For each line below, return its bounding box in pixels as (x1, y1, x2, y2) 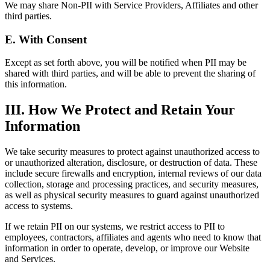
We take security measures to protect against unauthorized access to (5, 146, 260, 157)
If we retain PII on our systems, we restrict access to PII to (5, 221, 225, 232)
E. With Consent (5, 33, 87, 46)
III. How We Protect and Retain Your (5, 102, 235, 118)
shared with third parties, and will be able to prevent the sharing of (5, 68, 256, 79)
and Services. (5, 254, 55, 265)
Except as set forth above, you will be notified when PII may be (5, 57, 246, 68)
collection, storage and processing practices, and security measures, (5, 179, 259, 190)
